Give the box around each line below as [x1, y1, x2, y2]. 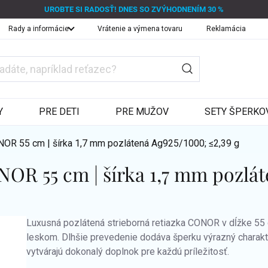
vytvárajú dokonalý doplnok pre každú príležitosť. [26, 246, 229, 257]
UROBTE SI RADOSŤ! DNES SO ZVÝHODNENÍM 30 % [44, 5, 224, 14]
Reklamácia [206, 25, 246, 33]
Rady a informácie [8, 25, 69, 33]
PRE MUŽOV [115, 106, 169, 117]
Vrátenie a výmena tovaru [98, 25, 182, 33]
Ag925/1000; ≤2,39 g [151, 138, 240, 149]
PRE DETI [39, 106, 80, 117]
